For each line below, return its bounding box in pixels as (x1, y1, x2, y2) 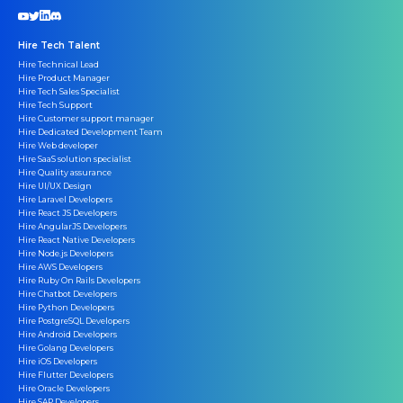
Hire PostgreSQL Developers (18, 315, 130, 326)
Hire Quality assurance (18, 166, 112, 177)
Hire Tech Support (18, 99, 93, 110)
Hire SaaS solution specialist (18, 153, 131, 164)
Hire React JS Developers (18, 207, 117, 218)
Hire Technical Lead (18, 58, 99, 69)
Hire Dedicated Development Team (18, 126, 163, 137)
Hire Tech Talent (18, 39, 100, 51)
